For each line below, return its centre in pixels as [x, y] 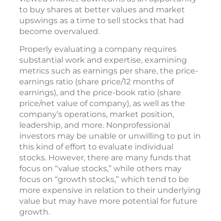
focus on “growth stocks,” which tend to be [104, 179]
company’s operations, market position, [97, 114]
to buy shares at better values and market [102, 10]
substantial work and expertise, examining [103, 60]
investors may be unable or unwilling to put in [110, 136]
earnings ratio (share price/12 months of [96, 82]
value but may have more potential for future [108, 201]
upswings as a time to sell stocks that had [102, 20]
